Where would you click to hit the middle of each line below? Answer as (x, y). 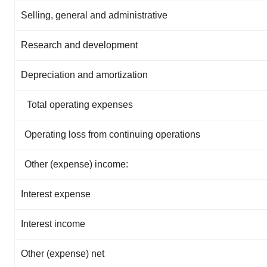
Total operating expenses (80, 105)
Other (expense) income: (76, 164)
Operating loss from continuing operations (112, 134)
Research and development (79, 45)
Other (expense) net (63, 254)
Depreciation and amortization (84, 75)
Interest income (53, 224)
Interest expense (56, 194)
